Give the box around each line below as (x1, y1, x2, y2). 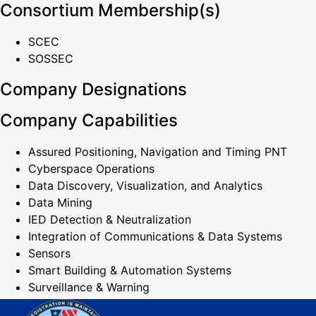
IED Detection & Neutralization (28, 212, 191, 226)
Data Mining (28, 195, 92, 209)
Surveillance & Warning (28, 280, 150, 294)
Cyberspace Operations (28, 162, 154, 176)
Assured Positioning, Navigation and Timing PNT (28, 145, 287, 159)
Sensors (28, 246, 71, 260)
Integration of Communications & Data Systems (28, 229, 282, 243)
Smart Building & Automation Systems (28, 263, 231, 277)
